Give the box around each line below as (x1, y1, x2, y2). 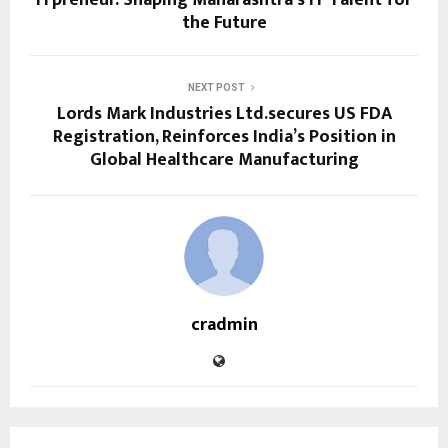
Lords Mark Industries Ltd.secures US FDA (56, 98, 392, 129)
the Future (181, 7, 267, 38)
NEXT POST (187, 81, 245, 93)
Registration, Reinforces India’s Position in (52, 121, 396, 152)
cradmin (190, 309, 258, 340)
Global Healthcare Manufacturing (89, 144, 359, 175)
